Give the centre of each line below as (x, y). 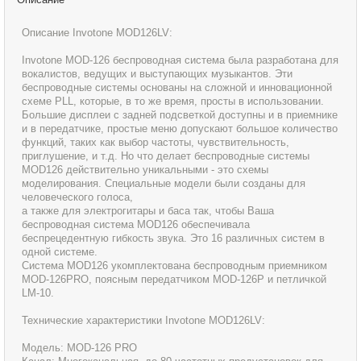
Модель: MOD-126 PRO (80, 348)
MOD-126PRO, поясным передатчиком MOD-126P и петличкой (174, 280)
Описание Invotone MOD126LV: (98, 33)
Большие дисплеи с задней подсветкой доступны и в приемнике (180, 115)
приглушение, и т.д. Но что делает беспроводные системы (166, 156)
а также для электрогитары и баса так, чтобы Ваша (148, 211)
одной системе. (60, 252)
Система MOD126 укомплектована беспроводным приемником (175, 266)
